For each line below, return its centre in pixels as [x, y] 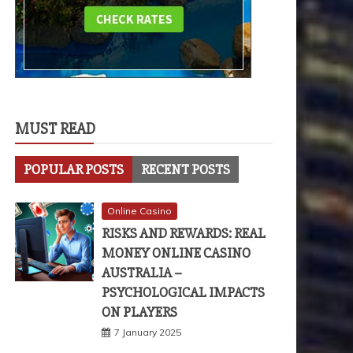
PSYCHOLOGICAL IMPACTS [183, 292]
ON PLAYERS [139, 312]
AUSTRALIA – [142, 273]
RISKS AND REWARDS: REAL [184, 233]
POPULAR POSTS [74, 169]
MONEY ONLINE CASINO [176, 253]
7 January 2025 [148, 332]
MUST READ [55, 129]
